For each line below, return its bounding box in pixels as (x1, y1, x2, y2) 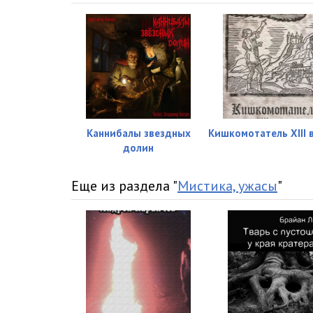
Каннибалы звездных (86, 126, 191, 140)
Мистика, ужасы (177, 177, 277, 196)
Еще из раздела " (71, 177, 177, 196)
